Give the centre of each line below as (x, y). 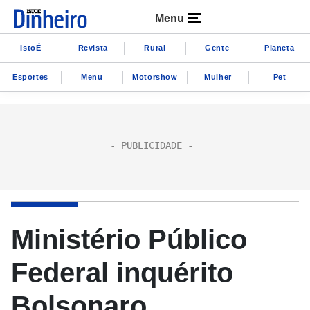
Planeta (279, 47)
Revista (93, 47)
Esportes (30, 76)
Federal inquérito (122, 273)
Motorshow (155, 76)
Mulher (218, 76)
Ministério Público (129, 239)
